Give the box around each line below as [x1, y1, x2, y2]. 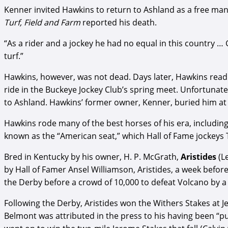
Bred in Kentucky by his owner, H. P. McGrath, [4, 151, 181, 162]
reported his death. [80, 16, 157, 28]
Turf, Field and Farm [4, 16, 80, 28]
